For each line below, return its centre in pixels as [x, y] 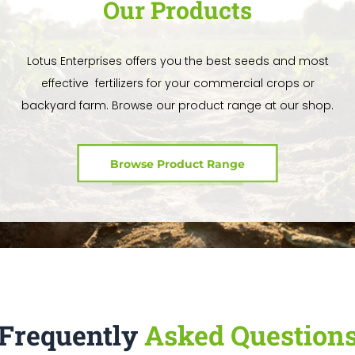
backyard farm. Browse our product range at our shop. [177, 106]
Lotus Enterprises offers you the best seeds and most [177, 61]
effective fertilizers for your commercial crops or [177, 84]
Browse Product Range [177, 164]
